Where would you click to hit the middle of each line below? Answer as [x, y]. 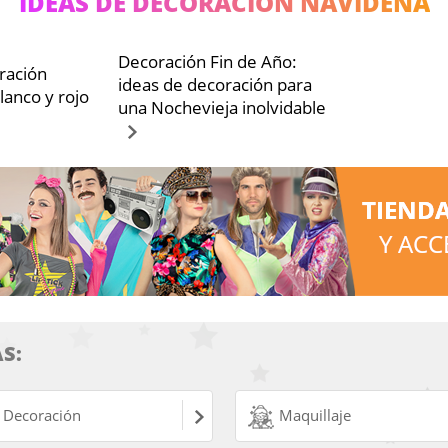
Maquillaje [314, 415]
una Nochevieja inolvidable [222, 107]
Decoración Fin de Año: [208, 61]
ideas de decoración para [215, 84]
